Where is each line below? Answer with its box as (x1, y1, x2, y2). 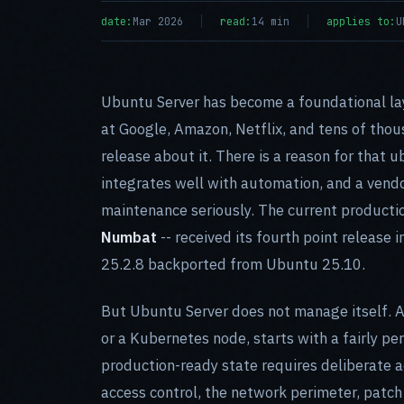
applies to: (326, 14, 396, 28)
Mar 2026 (133, 14, 183, 28)
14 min (252, 14, 289, 28)
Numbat (101, 227, 157, 247)
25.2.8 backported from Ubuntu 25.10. (101, 254, 365, 274)
